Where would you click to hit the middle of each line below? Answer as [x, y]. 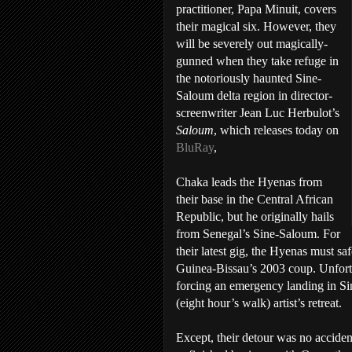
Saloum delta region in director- [254, 95]
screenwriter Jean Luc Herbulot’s [258, 113]
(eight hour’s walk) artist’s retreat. [259, 303]
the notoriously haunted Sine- [249, 78]
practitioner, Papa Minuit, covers [256, 9]
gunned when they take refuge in [257, 61]
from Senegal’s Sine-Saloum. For [258, 234]
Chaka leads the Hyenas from [249, 182]
